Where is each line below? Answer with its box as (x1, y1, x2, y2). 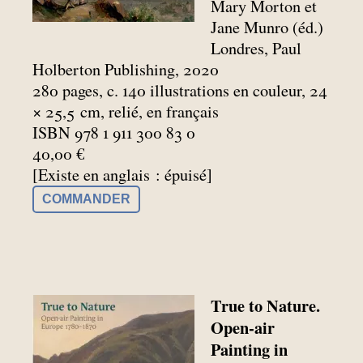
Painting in (211, 336, 288, 361)
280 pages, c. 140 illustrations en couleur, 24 (32, 79, 327, 102)
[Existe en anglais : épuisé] (32, 164, 212, 186)
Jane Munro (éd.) (211, 16, 324, 39)
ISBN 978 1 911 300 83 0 (32, 122, 195, 144)
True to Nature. (211, 293, 321, 318)
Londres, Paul (211, 37, 302, 60)
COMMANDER (42, 192, 130, 207)
